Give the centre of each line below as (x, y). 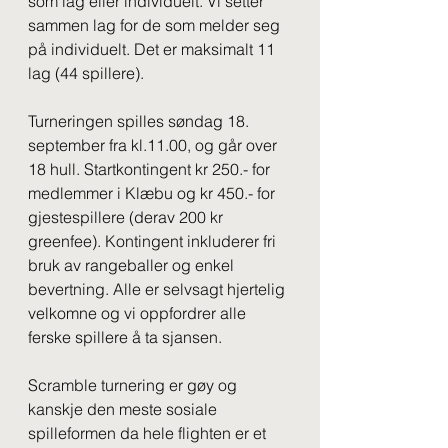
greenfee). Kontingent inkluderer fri (154, 241)
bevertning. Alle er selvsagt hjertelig (158, 289)
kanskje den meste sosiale (124, 409)
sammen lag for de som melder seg (156, 25)
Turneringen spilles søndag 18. (140, 121)
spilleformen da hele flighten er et (149, 433)
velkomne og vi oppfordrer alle (139, 313)
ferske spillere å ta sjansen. (125, 337)
